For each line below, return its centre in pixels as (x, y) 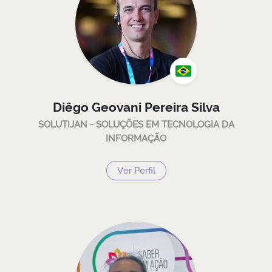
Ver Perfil (136, 170)
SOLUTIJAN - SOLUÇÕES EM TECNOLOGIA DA (136, 124)
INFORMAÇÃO (136, 138)
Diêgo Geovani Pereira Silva (136, 107)
